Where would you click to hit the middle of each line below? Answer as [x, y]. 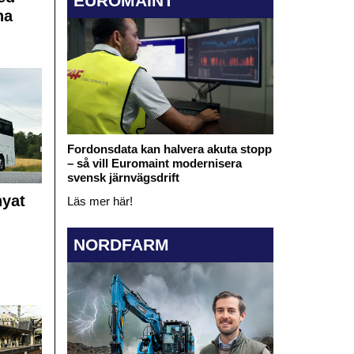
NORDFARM [121, 244]
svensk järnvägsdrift [123, 178]
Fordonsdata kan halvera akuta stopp [169, 149]
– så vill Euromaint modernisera [154, 164]
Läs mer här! [100, 201]
